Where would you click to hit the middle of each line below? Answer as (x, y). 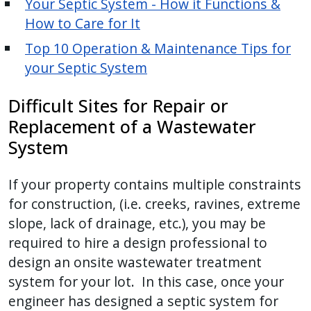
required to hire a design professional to (138, 243)
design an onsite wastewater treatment (135, 262)
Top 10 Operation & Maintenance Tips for (158, 49)
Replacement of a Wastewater (132, 127)
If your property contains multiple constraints (155, 185)
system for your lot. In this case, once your (146, 282)
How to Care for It (83, 24)
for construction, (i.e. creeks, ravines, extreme (154, 204)
